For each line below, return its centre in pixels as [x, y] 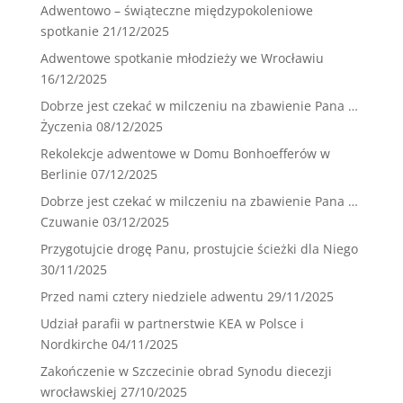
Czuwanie [69, 222]
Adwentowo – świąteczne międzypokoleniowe [176, 11]
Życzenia [66, 127]
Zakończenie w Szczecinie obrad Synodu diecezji [186, 372]
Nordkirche [74, 345]
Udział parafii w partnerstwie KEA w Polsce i [172, 324]
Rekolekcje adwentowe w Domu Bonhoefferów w [185, 154]
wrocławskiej [78, 392]
